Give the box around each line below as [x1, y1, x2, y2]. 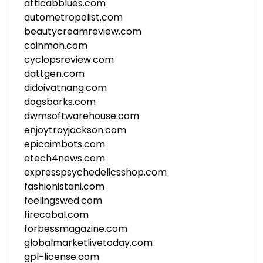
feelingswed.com [24, 194, 102, 207]
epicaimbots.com [24, 137, 105, 151]
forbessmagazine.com [24, 222, 127, 235]
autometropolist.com [24, 11, 123, 24]
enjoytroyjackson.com [24, 123, 126, 137]
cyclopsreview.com [24, 53, 114, 66]
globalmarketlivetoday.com [24, 236, 153, 249]
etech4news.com [24, 151, 105, 165]
